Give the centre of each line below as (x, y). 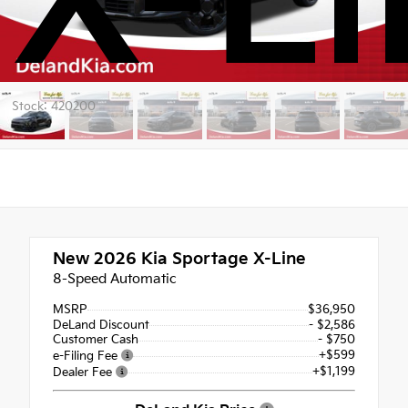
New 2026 (95, 259)
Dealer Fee (84, 373)
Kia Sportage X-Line (221, 259)
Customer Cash (96, 340)
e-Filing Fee (87, 357)
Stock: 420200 (53, 106)
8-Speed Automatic (115, 279)
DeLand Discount (101, 325)
